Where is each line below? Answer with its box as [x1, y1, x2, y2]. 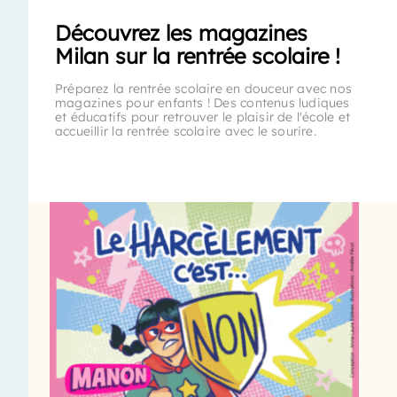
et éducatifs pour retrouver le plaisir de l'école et [55, 109, 350, 125]
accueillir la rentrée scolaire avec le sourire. [55, 123, 316, 139]
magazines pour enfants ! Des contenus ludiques [55, 95, 350, 111]
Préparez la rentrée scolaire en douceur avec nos [55, 81, 353, 97]
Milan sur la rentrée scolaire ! [55, 43, 340, 69]
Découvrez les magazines [55, 19, 307, 46]
